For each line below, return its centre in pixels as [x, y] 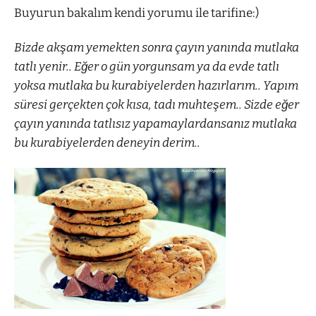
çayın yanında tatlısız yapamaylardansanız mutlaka [156, 123]
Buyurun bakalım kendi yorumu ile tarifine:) [136, 13]
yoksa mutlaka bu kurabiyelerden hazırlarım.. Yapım [156, 85]
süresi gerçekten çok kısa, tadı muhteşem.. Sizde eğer [157, 104]
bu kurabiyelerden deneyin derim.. [107, 142]
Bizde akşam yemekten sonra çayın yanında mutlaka [157, 47]
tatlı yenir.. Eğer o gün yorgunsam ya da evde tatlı [147, 66]
